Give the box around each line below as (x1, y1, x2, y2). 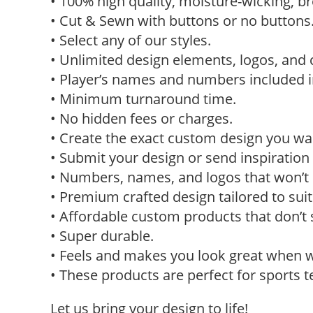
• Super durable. (50, 226, 154, 245)
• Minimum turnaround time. (50, 89, 236, 108)
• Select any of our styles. (50, 31, 211, 50)
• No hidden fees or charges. (50, 109, 233, 128)
